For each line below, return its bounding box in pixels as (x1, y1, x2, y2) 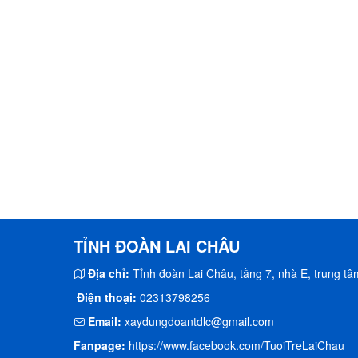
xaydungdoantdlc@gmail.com (121, 313, 274, 329)
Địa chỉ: (88, 265, 129, 281)
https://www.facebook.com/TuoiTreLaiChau (129, 337, 344, 353)
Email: (88, 313, 121, 329)
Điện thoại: (77, 289, 137, 305)
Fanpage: (74, 337, 125, 353)
